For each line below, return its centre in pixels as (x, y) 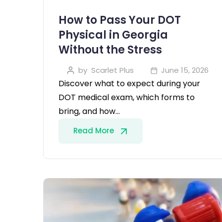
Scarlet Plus (112, 70)
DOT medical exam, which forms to (127, 97)
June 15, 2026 (185, 70)
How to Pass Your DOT (120, 20)
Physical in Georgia (113, 35)
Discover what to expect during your (129, 83)
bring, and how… (89, 111)
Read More (95, 130)
